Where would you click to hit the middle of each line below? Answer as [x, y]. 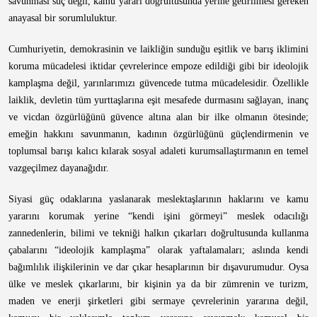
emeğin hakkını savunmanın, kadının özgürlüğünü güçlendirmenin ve [158, 134]
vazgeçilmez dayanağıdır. [59, 168]
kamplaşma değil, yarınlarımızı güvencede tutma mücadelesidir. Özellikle [158, 83]
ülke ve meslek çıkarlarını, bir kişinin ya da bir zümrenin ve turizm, [158, 284]
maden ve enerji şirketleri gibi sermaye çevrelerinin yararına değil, [158, 301]
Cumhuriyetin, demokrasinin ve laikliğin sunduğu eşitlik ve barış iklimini [158, 49]
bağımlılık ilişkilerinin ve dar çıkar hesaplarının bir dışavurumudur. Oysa [158, 267]
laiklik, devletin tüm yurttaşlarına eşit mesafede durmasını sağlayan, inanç [158, 100]
